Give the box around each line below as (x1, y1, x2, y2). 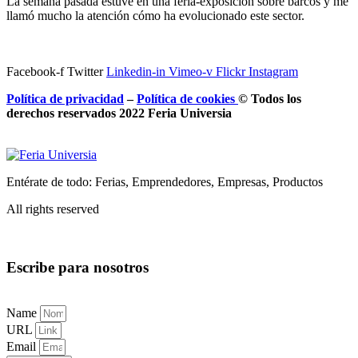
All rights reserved (6, 201, 99, 216)
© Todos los (238, 91, 301, 105)
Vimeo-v (169, 64, 213, 78)
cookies (196, 91, 238, 105)
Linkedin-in (106, 64, 165, 78)
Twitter (67, 64, 103, 78)
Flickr (216, 64, 245, 78)
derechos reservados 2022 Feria (6, 105, 180, 120)
